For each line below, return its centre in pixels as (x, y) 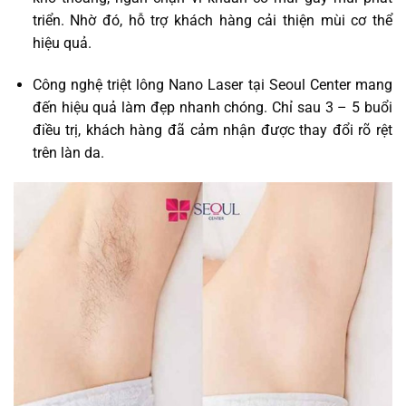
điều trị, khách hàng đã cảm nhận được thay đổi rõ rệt (212, 130)
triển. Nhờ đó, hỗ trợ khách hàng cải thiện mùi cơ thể (212, 20)
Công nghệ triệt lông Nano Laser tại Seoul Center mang (212, 84)
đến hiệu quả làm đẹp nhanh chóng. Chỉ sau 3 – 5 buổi (212, 107)
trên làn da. (68, 152)
